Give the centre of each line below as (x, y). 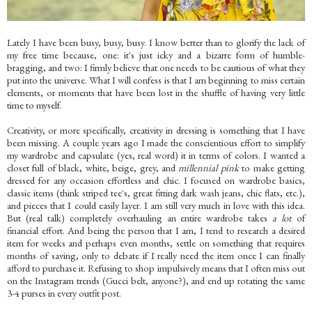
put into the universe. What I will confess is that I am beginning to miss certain (156, 80)
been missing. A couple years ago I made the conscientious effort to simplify (156, 142)
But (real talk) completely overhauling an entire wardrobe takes (140, 218)
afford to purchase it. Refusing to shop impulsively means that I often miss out (156, 268)
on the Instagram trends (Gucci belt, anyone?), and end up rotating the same (156, 280)
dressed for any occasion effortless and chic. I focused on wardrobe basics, (156, 180)
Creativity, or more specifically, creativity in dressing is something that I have (156, 130)
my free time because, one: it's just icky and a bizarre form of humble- (156, 55)
